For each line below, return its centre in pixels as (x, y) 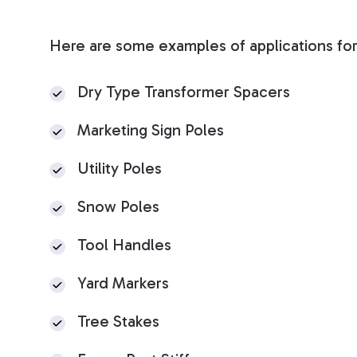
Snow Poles (118, 206)
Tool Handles (124, 244)
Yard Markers (123, 282)
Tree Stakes (118, 321)
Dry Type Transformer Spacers (184, 91)
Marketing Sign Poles (153, 129)
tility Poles (126, 168)
